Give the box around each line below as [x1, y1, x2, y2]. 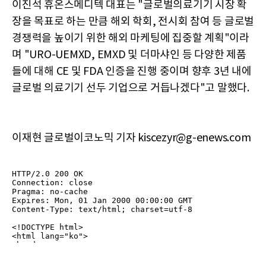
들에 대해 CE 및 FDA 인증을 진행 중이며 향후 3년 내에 [12, 65, 252, 78]
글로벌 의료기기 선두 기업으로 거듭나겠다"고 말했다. [12, 81, 249, 94]
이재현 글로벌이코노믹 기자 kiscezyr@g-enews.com [12, 131, 251, 144]
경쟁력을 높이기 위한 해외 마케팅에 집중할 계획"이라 [12, 31, 249, 45]
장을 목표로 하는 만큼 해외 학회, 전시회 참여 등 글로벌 [12, 15, 254, 28]
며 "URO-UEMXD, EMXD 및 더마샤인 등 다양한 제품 [12, 48, 246, 61]
